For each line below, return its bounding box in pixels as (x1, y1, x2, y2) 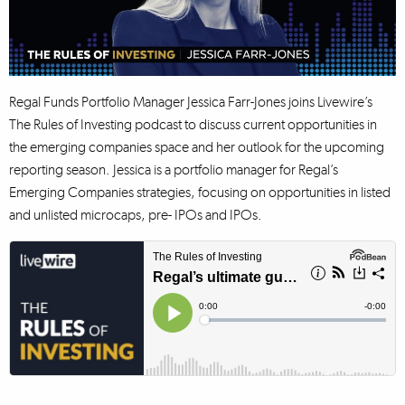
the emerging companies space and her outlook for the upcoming (9, 137, 384, 155)
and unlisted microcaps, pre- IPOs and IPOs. (9, 205, 262, 223)
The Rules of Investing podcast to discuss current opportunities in (9, 115, 377, 133)
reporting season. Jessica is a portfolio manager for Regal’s (9, 160, 338, 178)
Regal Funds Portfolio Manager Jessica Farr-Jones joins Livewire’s (9, 92, 372, 110)
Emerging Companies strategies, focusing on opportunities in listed (9, 183, 391, 201)
